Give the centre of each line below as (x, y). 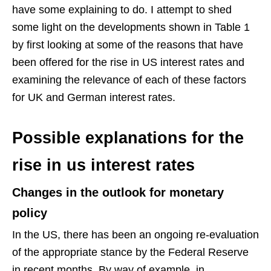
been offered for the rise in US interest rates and (128, 63)
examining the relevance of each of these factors (129, 80)
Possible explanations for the (128, 138)
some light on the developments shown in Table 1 (131, 28)
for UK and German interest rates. (94, 98)
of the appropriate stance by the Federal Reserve (130, 253)
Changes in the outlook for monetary (118, 193)
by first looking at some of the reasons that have (128, 45)
